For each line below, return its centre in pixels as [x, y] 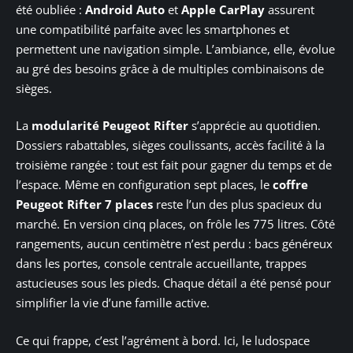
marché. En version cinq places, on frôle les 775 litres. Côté [175, 224]
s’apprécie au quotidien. [255, 126]
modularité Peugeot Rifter [110, 126]
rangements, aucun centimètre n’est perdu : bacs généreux [174, 244]
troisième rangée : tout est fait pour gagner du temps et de [174, 165]
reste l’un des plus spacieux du [237, 204]
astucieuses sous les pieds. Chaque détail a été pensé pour [173, 283]
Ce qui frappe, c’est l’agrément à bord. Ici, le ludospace [163, 340]
